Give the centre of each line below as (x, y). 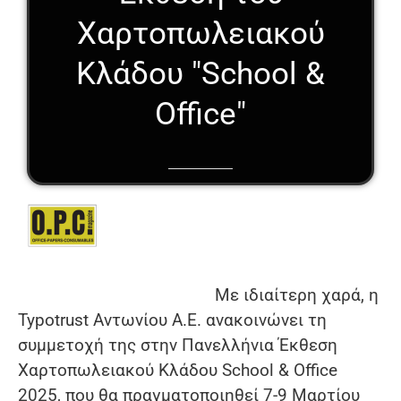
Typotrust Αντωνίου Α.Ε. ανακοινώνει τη (172, 320)
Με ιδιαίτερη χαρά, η (297, 295)
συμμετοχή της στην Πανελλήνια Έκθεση (178, 346)
